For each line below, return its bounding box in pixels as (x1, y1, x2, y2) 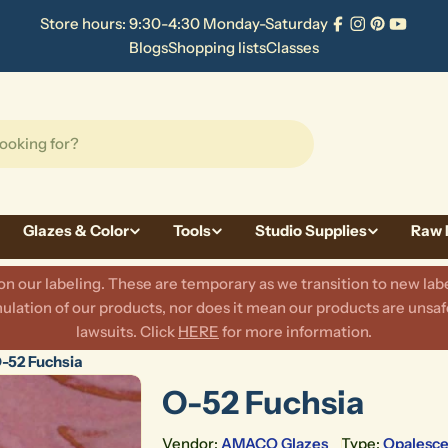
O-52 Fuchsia (161, 383, 364, 422)
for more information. (219, 322, 372, 341)
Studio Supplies (255, 221, 367, 240)
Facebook (336, 24, 405, 44)
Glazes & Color (23, 221, 129, 240)
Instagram (356, 24, 428, 44)
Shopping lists (167, 38, 266, 57)
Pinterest (376, 24, 443, 44)
